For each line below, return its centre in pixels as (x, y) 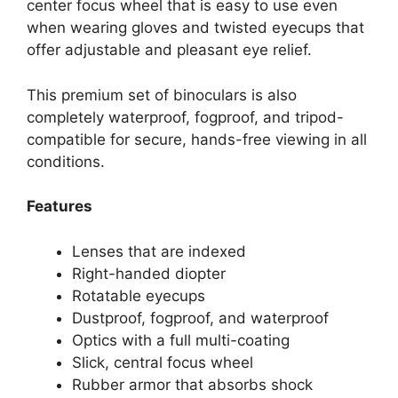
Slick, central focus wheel (163, 362)
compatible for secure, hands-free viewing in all (197, 139)
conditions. (66, 161)
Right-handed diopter (149, 273)
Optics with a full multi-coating (181, 340)
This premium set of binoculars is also (162, 95)
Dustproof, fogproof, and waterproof (200, 318)
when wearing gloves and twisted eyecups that (195, 28)
